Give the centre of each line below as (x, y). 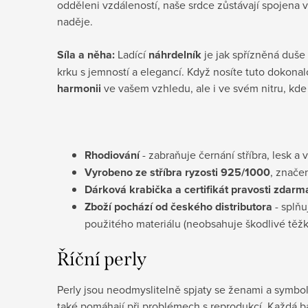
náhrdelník (175, 54)
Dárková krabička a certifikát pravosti (178, 189)
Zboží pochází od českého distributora (178, 206)
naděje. (75, 21)
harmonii (79, 88)
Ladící (132, 54)
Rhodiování (112, 155)
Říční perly (102, 259)
